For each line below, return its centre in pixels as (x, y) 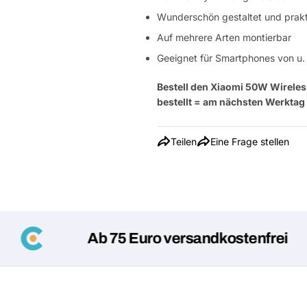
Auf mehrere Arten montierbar (224, 37)
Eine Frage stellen (250, 142)
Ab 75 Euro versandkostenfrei (143, 238)
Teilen (184, 142)
